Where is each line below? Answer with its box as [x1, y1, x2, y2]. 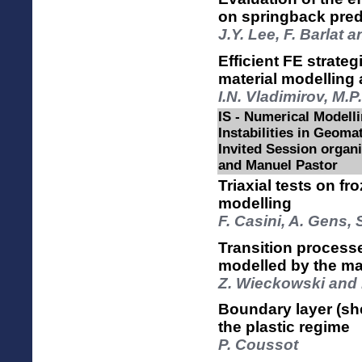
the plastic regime [218, 318, 350, 336]
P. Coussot [218, 336, 298, 354]
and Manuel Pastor [218, 158, 338, 173]
